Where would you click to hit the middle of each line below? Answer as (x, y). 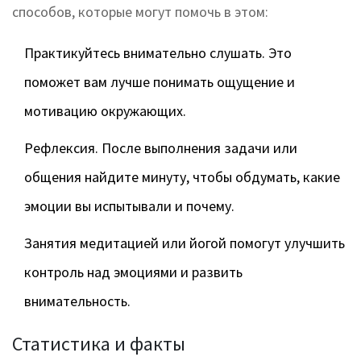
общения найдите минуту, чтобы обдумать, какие (182, 177)
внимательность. (77, 301)
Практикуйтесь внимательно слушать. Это (158, 53)
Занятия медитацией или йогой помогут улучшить (185, 243)
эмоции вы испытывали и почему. (129, 206)
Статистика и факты (99, 344)
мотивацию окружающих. (105, 111)
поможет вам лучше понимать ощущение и (160, 82)
